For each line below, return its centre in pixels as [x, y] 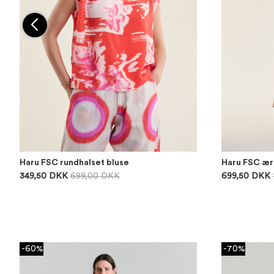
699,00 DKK [95, 176]
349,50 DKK [44, 176]
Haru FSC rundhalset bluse [74, 163]
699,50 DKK [246, 176]
